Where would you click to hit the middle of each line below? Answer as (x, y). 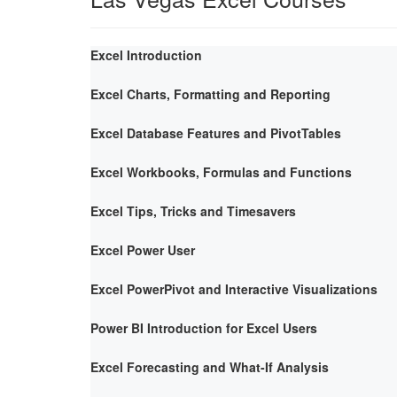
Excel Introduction (146, 54)
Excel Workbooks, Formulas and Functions (221, 171)
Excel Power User (143, 249)
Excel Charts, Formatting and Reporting (210, 93)
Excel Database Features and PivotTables (216, 132)
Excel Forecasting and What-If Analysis (210, 366)
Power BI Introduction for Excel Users (204, 327)
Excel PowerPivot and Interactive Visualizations (234, 288)
